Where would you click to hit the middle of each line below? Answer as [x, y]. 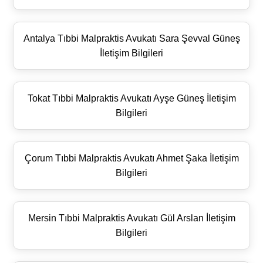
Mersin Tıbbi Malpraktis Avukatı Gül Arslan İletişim [131, 218]
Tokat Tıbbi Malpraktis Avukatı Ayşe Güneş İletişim [131, 98]
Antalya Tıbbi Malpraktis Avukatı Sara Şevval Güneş [131, 38]
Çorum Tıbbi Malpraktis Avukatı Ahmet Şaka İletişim [131, 158]
